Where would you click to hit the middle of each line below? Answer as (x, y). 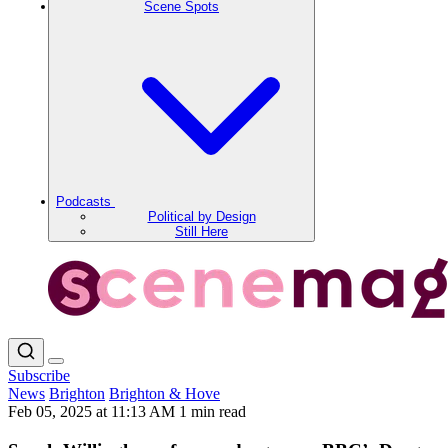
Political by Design (201, 216)
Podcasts (85, 201)
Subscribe (39, 375)
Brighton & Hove (164, 393)
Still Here (201, 231)
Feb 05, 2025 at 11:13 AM (93, 411)
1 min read (212, 411)
